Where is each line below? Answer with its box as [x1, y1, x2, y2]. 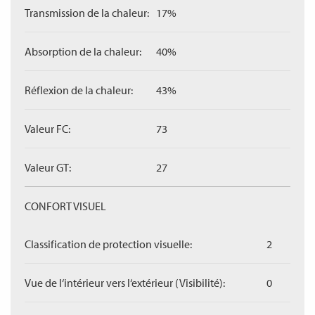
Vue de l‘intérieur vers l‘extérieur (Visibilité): [25, 276, 225, 290]
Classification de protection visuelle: [25, 237, 192, 251]
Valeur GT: [25, 160, 71, 174]
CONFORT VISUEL [25, 199, 106, 213]
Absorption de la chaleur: [25, 44, 141, 58]
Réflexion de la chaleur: [25, 83, 133, 97]
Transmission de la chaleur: [25, 6, 149, 20]
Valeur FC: [25, 122, 70, 136]
